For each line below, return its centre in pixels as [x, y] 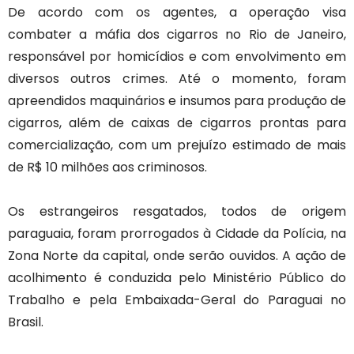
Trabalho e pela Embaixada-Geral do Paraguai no [177, 299]
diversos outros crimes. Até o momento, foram [177, 78]
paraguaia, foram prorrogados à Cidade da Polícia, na [177, 233]
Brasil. [26, 322]
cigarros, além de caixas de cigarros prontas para [177, 122]
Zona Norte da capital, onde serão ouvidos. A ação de [177, 255]
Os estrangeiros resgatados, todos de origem [177, 211]
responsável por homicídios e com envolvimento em [177, 56]
